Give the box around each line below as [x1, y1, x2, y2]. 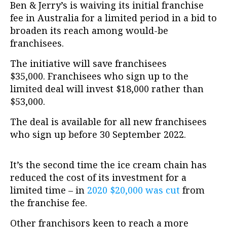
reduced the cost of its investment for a [10, 171, 186, 184]
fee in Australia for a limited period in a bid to [10, 12, 217, 24]
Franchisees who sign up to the [48, 70, 188, 83]
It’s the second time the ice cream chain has [10, 159, 207, 171]
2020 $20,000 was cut [85, 184, 180, 197]
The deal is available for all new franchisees [10, 116, 207, 128]
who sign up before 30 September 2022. [10, 128, 186, 141]
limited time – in [10, 184, 85, 197]
